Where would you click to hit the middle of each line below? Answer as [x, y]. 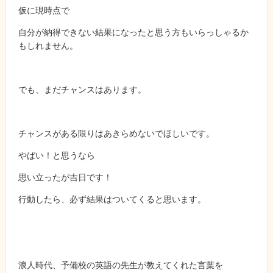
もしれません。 [48, 45]
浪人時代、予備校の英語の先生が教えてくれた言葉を [121, 264]
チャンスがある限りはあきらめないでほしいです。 [116, 133]
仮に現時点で [44, 10]
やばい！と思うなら [57, 155]
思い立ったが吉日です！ [65, 177]
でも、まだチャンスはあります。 [82, 89]
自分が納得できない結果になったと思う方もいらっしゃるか [133, 32]
